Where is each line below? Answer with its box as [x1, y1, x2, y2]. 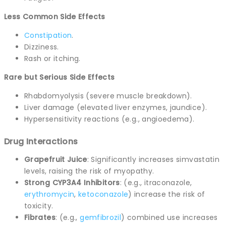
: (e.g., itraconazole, [120, 177, 192, 188]
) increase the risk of [128, 189, 205, 199]
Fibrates [24, 212, 55, 222]
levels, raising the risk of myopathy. [24, 165, 154, 176]
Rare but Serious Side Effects [4, 72, 115, 82]
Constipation [24, 30, 72, 40]
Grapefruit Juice [24, 154, 87, 164]
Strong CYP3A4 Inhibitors [24, 177, 120, 188]
